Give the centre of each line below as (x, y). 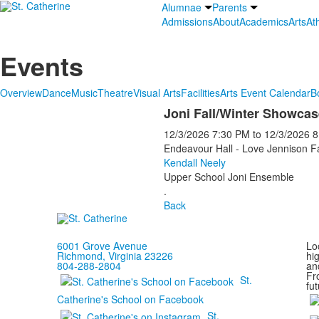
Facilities (200, 93)
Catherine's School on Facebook (130, 299)
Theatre (115, 93)
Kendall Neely (194, 162)
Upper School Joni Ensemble (229, 177)
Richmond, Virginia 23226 (115, 256)
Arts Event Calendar (265, 93)
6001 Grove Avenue (102, 246)
